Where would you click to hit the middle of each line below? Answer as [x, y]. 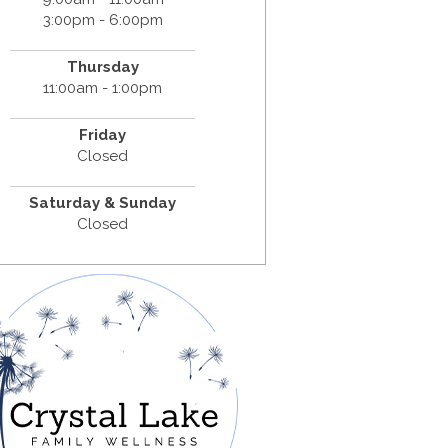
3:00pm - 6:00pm [102, 20]
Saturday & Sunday [103, 203]
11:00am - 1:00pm [103, 88]
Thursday [102, 67]
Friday [103, 135]
